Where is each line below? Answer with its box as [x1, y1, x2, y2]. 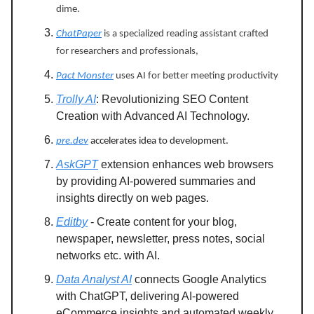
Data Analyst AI [56, 273, 132, 285]
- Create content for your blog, [88, 215, 237, 228]
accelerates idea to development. [88, 135, 228, 146]
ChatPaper [56, 28, 102, 39]
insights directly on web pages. [56, 191, 209, 204]
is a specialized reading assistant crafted [102, 28, 268, 39]
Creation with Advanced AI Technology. [56, 109, 250, 122]
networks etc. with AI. [56, 249, 160, 261]
